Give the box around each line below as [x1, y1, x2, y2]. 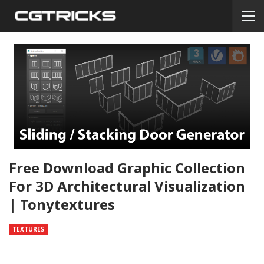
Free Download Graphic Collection [9, 158, 245, 178]
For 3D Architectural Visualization [9, 176, 245, 196]
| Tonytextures [9, 194, 115, 214]
